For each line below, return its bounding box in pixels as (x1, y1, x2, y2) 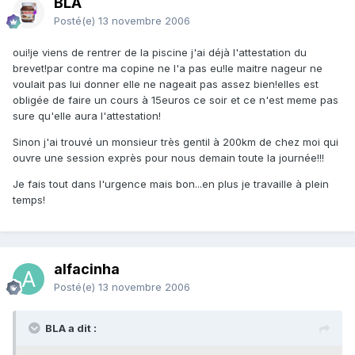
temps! (13, 193, 45, 207)
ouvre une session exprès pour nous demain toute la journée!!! (13, 151, 324, 165)
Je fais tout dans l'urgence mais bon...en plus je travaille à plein (13, 177, 329, 191)
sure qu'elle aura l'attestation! (13, 109, 161, 123)
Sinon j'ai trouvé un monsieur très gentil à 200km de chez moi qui (13, 136, 338, 149)
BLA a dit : (45, 322, 97, 335)
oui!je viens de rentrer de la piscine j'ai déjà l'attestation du (13, 46, 307, 59)
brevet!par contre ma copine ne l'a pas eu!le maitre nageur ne (13, 62, 323, 75)
